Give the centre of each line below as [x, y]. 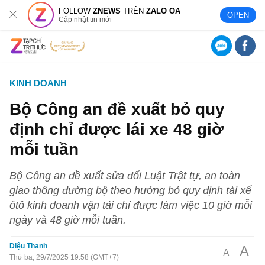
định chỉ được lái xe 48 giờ [117, 129]
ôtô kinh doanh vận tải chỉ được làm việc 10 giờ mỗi [131, 205]
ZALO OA [164, 11]
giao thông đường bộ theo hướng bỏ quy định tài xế [131, 190]
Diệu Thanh [29, 246]
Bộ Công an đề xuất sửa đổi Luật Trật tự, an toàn [125, 175]
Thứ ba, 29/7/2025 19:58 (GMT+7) [64, 257]
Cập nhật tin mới [85, 19]
